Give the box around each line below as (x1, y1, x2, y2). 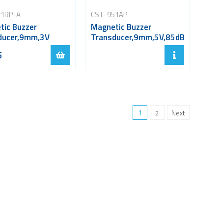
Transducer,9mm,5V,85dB (90, 30, 185, 44)
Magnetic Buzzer (90, 20, 151, 33)
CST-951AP (90, 8, 127, 20)
